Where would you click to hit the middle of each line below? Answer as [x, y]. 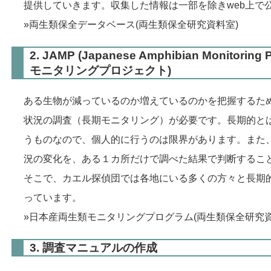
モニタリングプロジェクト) [100, 70]
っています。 [53, 197]
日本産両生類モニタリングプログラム [111, 217]
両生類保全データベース [82, 24]
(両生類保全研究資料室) [187, 24]
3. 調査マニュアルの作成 [93, 247]
